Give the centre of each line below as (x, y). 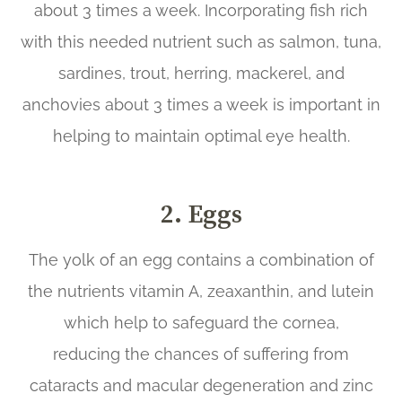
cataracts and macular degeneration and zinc (201, 385)
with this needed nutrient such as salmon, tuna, (201, 41)
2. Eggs (201, 213)
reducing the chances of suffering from (201, 354)
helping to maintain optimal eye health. (201, 135)
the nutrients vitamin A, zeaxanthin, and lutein (201, 291)
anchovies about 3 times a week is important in (201, 104)
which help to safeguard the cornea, (201, 322)
